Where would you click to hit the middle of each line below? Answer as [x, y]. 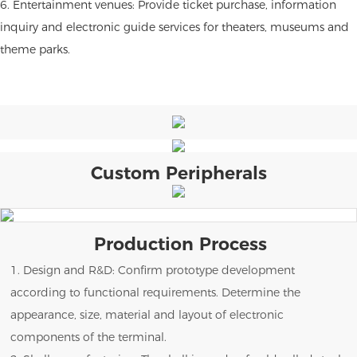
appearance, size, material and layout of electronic [147, 315]
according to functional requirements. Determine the [156, 293]
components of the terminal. [89, 337]
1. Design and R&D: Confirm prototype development [153, 271]
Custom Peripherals [178, 173]
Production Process [180, 244]
